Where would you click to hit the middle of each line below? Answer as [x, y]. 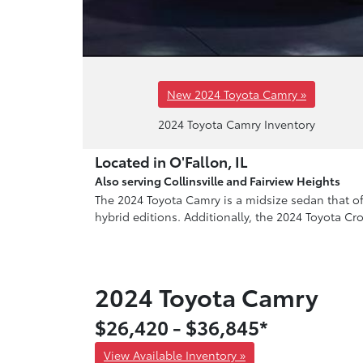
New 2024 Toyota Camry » [237, 94]
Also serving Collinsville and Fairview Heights [218, 180]
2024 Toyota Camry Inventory [237, 124]
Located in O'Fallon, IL [171, 161]
